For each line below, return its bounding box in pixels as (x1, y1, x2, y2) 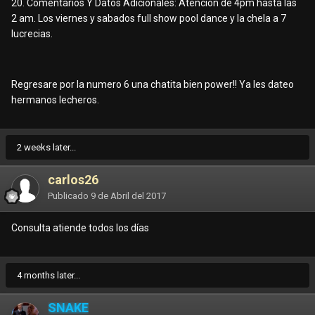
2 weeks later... (17, 142, 76, 153)
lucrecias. (11, 28, 53, 40)
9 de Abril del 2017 (91, 191, 166, 202)
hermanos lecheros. (11, 94, 99, 106)
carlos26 (48, 172, 98, 188)
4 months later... (17, 270, 80, 281)
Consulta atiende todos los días (11, 222, 149, 234)
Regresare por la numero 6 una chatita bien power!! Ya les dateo (11, 79, 294, 91)
